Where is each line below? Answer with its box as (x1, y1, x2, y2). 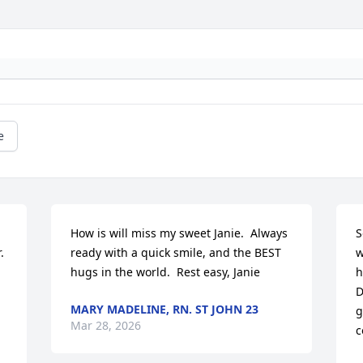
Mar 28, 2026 (70, 318, 142, 334)
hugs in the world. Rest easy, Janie (70, 264, 261, 280)
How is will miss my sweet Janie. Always (70, 225, 288, 241)
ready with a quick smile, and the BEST (70, 245, 282, 261)
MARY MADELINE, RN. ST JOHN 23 (70, 301, 259, 318)
